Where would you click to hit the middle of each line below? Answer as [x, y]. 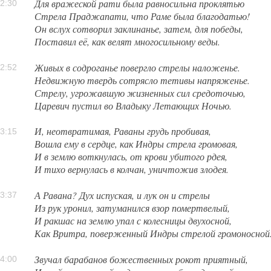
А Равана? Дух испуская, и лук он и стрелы [122, 195]
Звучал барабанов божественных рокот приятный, [142, 260]
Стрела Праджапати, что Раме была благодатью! [142, 16]
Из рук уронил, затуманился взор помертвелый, [132, 208]
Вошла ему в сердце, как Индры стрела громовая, [136, 144]
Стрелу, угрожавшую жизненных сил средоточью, [140, 93]
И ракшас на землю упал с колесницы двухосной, [133, 221]
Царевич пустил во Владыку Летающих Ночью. [133, 105]
